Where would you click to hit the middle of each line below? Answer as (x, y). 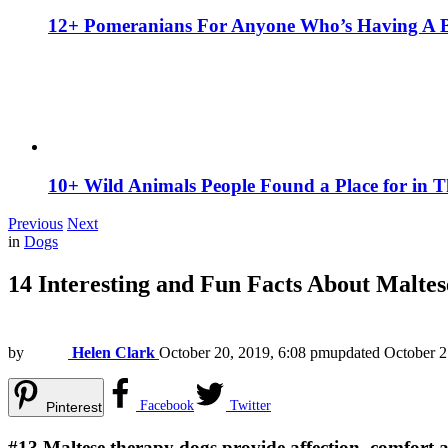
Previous (35, 224)
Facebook (167, 406)
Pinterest (74, 407)
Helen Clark (113, 353)
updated (357, 353)
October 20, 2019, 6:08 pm (244, 353)
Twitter (250, 406)
